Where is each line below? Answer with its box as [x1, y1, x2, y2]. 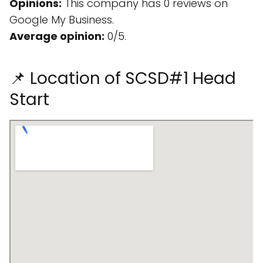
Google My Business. [9, 12, 114, 27]
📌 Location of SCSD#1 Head [9, 67, 236, 90]
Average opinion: [9, 29, 104, 43]
